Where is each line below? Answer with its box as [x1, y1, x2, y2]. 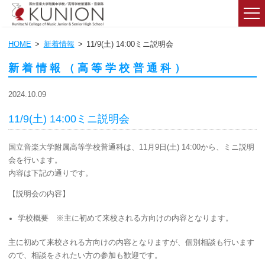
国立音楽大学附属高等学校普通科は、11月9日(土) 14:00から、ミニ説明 [8, 143, 254, 152]
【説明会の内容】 [8, 189, 70, 198]
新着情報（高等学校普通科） [8, 62, 189, 74]
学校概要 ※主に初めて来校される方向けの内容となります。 [17, 214, 233, 222]
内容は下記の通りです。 [8, 169, 93, 178]
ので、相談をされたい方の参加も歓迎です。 [8, 251, 162, 260]
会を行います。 [8, 156, 62, 165]
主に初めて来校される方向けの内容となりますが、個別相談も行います [8, 238, 254, 247]
